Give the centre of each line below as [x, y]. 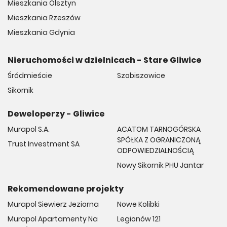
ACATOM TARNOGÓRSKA [159, 129]
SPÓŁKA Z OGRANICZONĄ [159, 140]
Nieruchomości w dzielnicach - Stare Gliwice [105, 60]
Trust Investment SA [44, 144]
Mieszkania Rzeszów [44, 18]
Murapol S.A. [29, 129]
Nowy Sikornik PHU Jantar [160, 165]
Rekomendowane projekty [66, 189]
